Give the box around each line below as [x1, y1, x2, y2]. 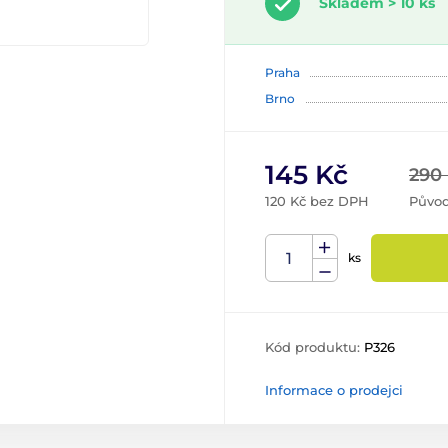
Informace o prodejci [265, 382, 403, 398]
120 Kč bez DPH [265, 193, 369, 209]
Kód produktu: [265, 339, 364, 355]
